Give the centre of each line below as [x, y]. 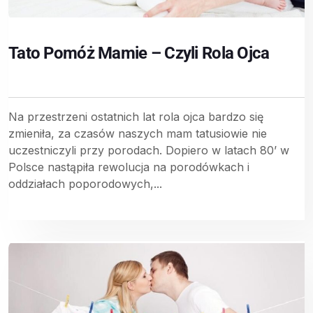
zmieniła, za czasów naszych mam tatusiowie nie [138, 133]
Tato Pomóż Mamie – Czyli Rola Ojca [139, 53]
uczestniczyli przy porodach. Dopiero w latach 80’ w [149, 150]
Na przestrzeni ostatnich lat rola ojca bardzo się [136, 116]
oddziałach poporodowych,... [85, 183]
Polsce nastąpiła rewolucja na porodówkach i [129, 167]
